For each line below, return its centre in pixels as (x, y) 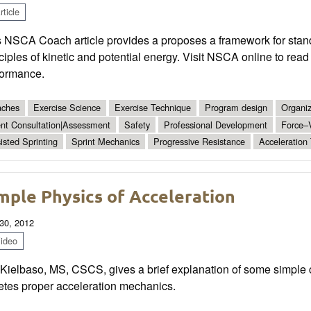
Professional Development (216, 124)
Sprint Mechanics (106, 141)
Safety (137, 124)
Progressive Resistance (199, 141)
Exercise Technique (153, 108)
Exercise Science (67, 108)
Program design (236, 108)
